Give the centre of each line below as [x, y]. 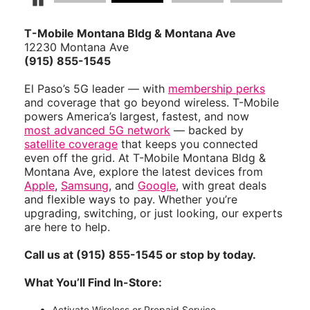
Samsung [85, 185]
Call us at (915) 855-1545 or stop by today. [140, 254]
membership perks [217, 88]
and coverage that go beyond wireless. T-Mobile [152, 102]
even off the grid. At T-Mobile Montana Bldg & [145, 157]
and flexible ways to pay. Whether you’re [131, 199]
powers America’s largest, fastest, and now [137, 116]
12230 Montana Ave [76, 47]
